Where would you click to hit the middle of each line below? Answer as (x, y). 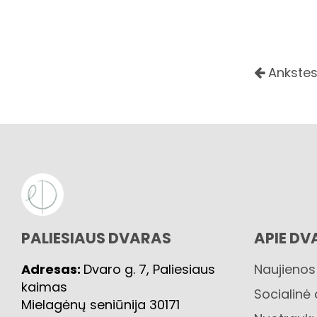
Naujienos (284, 269)
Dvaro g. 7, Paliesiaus (149, 269)
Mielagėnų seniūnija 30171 (100, 304)
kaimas (44, 287)
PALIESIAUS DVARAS (96, 238)
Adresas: (52, 269)
